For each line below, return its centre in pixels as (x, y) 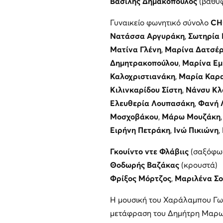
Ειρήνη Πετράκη (140, 130)
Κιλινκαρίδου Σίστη (146, 90)
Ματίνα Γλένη (135, 50)
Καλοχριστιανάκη (142, 76)
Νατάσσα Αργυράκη (147, 36)
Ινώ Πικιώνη (196, 130)
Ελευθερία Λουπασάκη (152, 103)
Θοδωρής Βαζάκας (144, 165)
